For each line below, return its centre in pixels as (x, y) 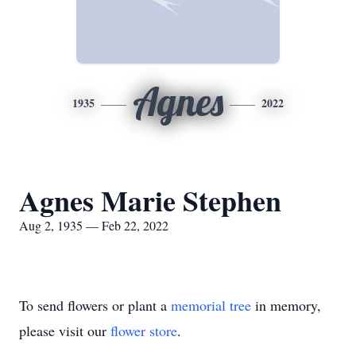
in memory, (286, 305)
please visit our (65, 331)
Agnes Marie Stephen (150, 200)
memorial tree (211, 305)
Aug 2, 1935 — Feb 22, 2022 (94, 225)
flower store (144, 331)
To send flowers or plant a (95, 305)
